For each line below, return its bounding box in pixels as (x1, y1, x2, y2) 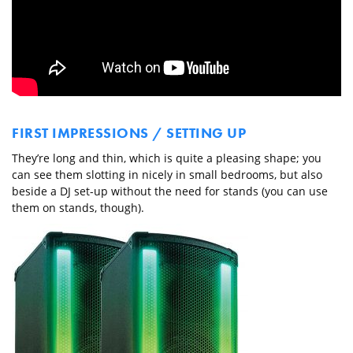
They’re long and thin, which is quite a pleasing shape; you (12, 150, 321, 166)
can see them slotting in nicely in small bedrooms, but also (12, 167, 322, 183)
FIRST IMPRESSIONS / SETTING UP (12, 124, 246, 143)
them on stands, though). (12, 200, 144, 216)
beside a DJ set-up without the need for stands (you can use (12, 184, 328, 199)
